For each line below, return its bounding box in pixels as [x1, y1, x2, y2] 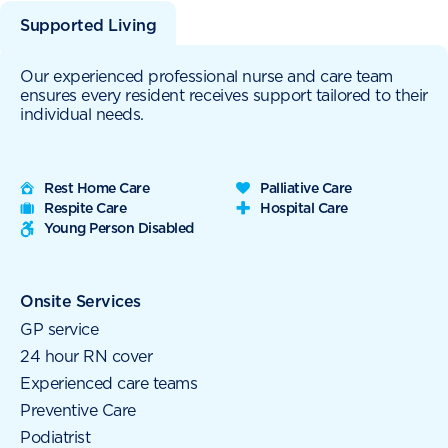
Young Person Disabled [44, 219, 194, 236]
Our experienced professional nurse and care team [20, 68, 393, 85]
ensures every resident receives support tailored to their [20, 87, 428, 104]
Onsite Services [20, 291, 141, 311]
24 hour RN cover [20, 349, 153, 366]
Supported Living [20, 15, 157, 35]
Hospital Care [260, 199, 348, 216]
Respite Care [44, 199, 127, 216]
